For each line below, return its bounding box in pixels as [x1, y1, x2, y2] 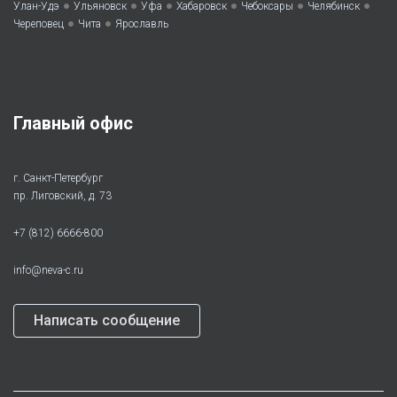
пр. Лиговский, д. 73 [13, 190, 112, 203]
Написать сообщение [34, 312, 180, 330]
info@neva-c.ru [13, 264, 83, 277]
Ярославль [115, 18, 168, 31]
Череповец [13, 18, 64, 31]
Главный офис [13, 113, 133, 135]
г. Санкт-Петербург [13, 172, 103, 185]
